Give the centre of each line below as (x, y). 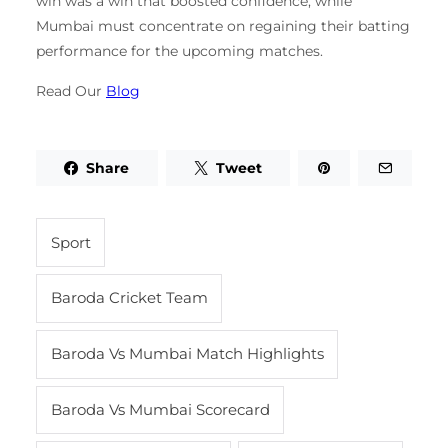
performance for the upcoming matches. (179, 51)
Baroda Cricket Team (129, 298)
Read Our (71, 90)
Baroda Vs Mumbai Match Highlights (187, 354)
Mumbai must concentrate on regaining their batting (223, 26)
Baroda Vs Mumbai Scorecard (160, 409)
